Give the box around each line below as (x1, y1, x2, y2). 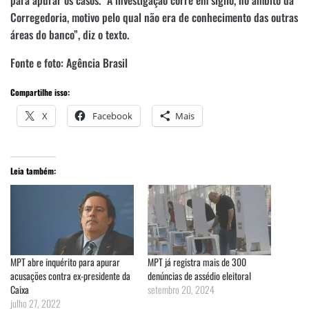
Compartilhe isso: (10, 86, 70, 98)
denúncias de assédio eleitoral (148, 268, 251, 283)
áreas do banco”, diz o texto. (10, 26, 129, 43)
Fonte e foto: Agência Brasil (10, 54, 128, 71)
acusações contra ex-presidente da (10, 268, 130, 283)
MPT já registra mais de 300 (148, 255, 246, 270)
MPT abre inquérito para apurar (10, 255, 120, 270)
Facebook (92, 109, 132, 122)
